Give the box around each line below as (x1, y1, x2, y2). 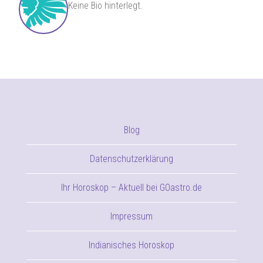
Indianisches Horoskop (89, 240, 174, 251)
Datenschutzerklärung (90, 153, 173, 164)
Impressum (110, 211, 153, 222)
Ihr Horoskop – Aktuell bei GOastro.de (61, 182, 202, 193)
